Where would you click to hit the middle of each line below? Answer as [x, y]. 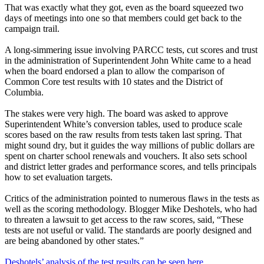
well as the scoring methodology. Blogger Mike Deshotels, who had [131, 209]
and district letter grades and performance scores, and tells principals [131, 167]
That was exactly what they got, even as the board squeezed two [124, 8]
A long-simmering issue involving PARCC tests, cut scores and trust [131, 50]
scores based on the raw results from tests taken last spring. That [123, 135]
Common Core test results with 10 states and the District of [114, 82]
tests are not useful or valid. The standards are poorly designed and [128, 230]
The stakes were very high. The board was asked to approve [116, 114]
